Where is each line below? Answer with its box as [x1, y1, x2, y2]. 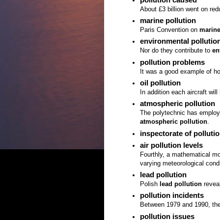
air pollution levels [140, 140, 203, 149]
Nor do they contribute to [140, 47, 212, 55]
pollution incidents [140, 191, 204, 200]
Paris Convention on [140, 26, 199, 34]
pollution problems [140, 57, 205, 66]
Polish [140, 180, 160, 188]
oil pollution [140, 78, 181, 87]
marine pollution [140, 16, 196, 25]
